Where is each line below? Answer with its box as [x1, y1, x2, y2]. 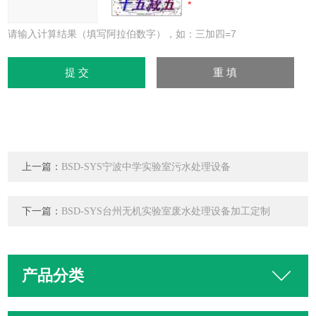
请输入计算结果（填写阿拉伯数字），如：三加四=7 [8, 28, 237, 39]
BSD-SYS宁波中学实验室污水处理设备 [61, 162, 231, 172]
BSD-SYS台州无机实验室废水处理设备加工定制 [61, 206, 271, 217]
